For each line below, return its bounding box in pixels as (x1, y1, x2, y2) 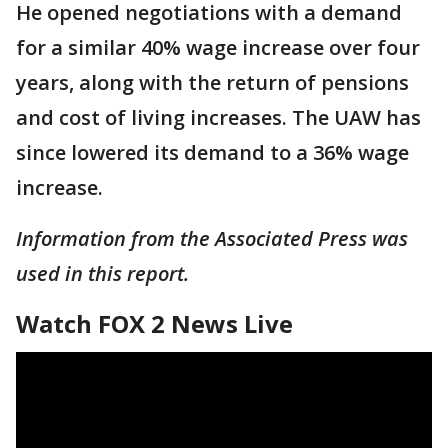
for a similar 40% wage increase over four (16, 34, 420, 62)
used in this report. (16, 260, 189, 288)
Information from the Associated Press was (16, 225, 408, 253)
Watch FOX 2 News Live (16, 307, 293, 341)
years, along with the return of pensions (16, 69, 409, 97)
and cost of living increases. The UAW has (16, 104, 421, 132)
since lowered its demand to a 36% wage (16, 139, 409, 167)
